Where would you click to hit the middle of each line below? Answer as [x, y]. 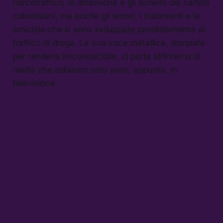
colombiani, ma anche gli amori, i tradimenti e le [106, 16]
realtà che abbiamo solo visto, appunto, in [95, 69]
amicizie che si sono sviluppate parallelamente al [109, 29]
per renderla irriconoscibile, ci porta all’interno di [107, 56]
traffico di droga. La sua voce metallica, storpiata [109, 43]
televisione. [35, 83]
